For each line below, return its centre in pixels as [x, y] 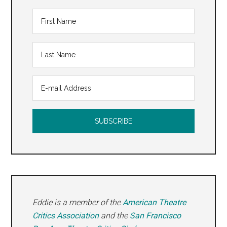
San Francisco [156, 216]
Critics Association [66, 216]
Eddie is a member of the [78, 203]
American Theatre [155, 203]
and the [115, 216]
